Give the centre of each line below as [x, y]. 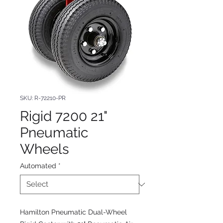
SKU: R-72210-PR [43, 98]
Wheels [45, 149]
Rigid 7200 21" [63, 116]
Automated [38, 166]
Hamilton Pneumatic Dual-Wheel [73, 212]
